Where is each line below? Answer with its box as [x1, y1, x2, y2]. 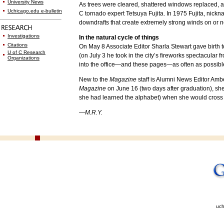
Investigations [7, 33, 39, 38]
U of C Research [7, 49, 45, 55]
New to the [79, 76, 109, 83]
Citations [7, 42, 27, 47]
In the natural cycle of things [79, 34, 159, 41]
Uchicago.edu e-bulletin [7, 8, 62, 13]
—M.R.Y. [79, 109, 102, 116]
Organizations [7, 55, 39, 60]
